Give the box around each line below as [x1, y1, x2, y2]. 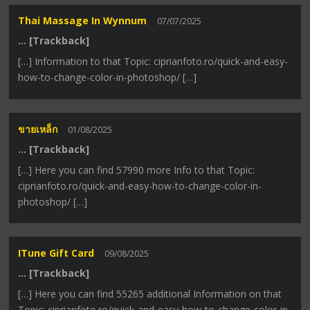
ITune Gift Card [18, 246, 95, 259]
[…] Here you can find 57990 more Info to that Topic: [18, 163, 255, 176]
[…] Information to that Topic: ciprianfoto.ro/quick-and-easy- [18, 55, 289, 69]
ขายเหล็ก [18, 122, 58, 136]
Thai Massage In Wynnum [18, 14, 147, 28]
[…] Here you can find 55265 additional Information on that [18, 286, 282, 300]
